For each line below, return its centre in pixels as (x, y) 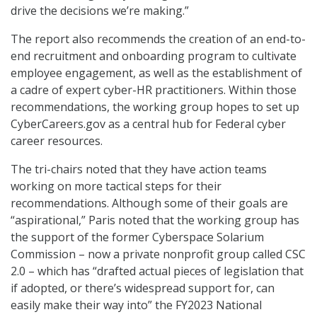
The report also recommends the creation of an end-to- (158, 39)
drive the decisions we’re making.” (100, 10)
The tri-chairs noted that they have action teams (139, 169)
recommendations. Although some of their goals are (149, 203)
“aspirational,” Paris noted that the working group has (155, 220)
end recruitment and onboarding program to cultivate (154, 56)
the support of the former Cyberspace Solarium (137, 237)
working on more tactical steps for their (116, 186)
